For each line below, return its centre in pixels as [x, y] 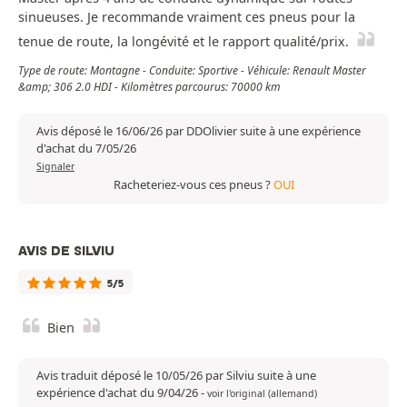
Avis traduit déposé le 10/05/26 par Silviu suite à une [176, 376]
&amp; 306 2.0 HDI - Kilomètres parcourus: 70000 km [149, 87]
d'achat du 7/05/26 [86, 149]
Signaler [55, 167]
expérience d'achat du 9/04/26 [119, 393]
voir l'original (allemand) [262, 394]
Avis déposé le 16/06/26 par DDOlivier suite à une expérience [199, 131]
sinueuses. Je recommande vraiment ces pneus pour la [187, 17]
